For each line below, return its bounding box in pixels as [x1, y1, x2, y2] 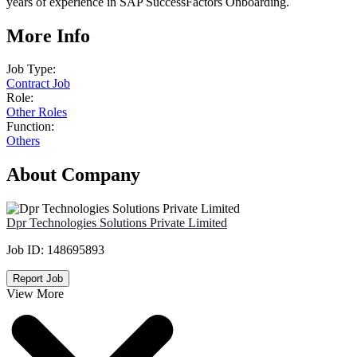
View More [6, 287, 64, 301]
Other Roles [6, 105, 67, 120]
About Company [6, 164, 140, 186]
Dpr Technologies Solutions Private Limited [6, 216, 227, 230]
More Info [6, 25, 90, 46]
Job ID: [6, 243, 47, 257]
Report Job [13, 273, 63, 285]
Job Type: [6, 62, 56, 76]
